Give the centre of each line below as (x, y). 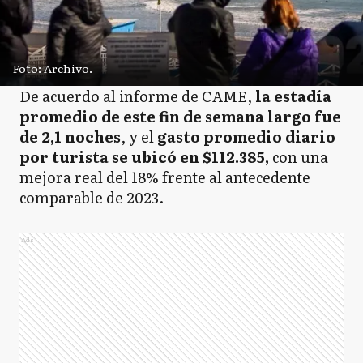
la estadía (293, 96)
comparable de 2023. (93, 197)
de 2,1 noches (70, 137)
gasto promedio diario (246, 137)
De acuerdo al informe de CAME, (137, 96)
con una (300, 157)
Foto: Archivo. (53, 68)
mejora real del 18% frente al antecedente (165, 177)
